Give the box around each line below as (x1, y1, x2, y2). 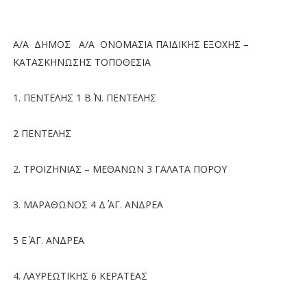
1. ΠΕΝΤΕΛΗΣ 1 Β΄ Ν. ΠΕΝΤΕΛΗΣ (12, 90, 156, 104)
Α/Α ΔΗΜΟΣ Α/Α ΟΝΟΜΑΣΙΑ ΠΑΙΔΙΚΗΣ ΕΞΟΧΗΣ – (12, 37, 249, 51)
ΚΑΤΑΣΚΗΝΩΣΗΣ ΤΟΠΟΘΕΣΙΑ (12, 55, 151, 69)
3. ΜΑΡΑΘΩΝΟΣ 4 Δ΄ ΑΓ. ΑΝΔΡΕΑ (12, 197, 163, 211)
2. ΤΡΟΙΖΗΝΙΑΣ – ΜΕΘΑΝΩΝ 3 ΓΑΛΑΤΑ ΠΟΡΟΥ (12, 162, 227, 175)
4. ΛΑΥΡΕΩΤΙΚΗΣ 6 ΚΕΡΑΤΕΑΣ (12, 269, 147, 282)
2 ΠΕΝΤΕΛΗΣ (12, 126, 71, 140)
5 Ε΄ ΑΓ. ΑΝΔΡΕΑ (12, 233, 84, 247)
